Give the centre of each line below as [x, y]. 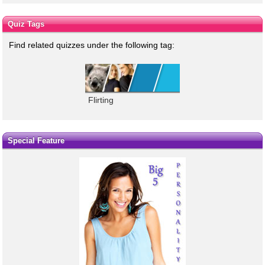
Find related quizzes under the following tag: [92, 45]
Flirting [101, 100]
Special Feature [36, 141]
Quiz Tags [26, 24]
